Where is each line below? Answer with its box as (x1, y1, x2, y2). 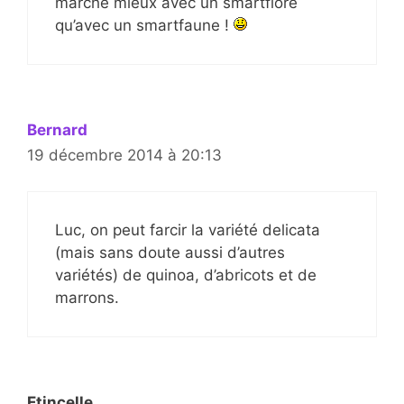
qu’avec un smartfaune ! (55, 15, 234, 34)
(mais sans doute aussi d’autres (55, 243, 285, 262)
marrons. (55, 289, 119, 308)
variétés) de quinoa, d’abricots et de (55, 266, 317, 285)
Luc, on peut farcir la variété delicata (55, 221, 320, 240)
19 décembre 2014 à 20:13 (27, 145, 222, 164)
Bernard (27, 120, 87, 139)
